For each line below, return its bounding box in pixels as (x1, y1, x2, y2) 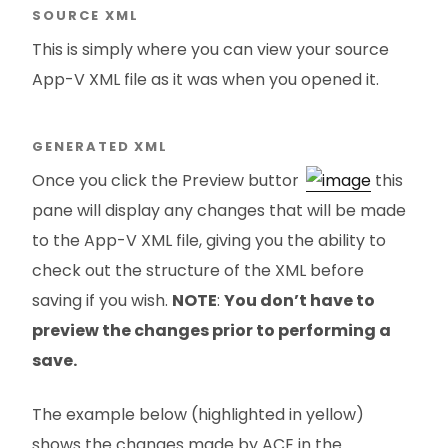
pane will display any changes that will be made (32, 198, 406, 222)
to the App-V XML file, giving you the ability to (32, 228, 386, 252)
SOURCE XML (32, 5, 139, 25)
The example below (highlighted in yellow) (32, 402, 364, 426)
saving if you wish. (32, 288, 172, 312)
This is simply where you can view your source (32, 37, 389, 61)
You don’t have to (224, 288, 375, 312)
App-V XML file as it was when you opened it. (32, 67, 379, 91)
